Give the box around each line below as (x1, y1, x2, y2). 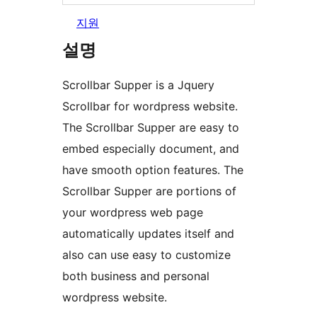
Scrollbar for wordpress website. (62, 99, 238, 114)
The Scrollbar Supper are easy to (62, 120, 239, 135)
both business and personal (62, 269, 209, 284)
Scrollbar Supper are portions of (62, 184, 236, 199)
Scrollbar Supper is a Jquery (62, 78, 214, 93)
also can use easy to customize (62, 248, 231, 263)
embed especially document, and (62, 142, 239, 156)
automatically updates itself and (62, 226, 234, 241)
